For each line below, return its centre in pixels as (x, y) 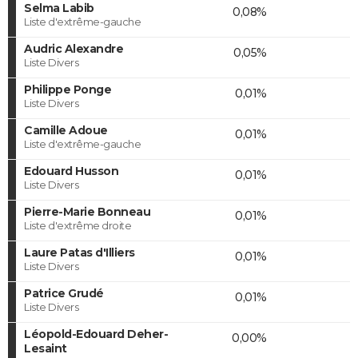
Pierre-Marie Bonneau (87, 211)
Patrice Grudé (64, 293)
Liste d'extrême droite (78, 225)
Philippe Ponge (68, 89)
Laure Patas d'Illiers (80, 252)
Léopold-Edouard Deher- (96, 334)
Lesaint (46, 348)
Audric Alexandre (74, 48)
